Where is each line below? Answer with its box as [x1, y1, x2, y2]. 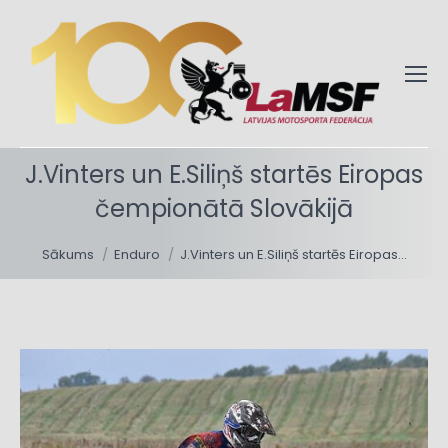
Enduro [113, 245, 160, 265]
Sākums [41, 245, 94, 265]
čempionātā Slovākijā [95, 192, 353, 226]
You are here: [41, 226, 145, 250]
